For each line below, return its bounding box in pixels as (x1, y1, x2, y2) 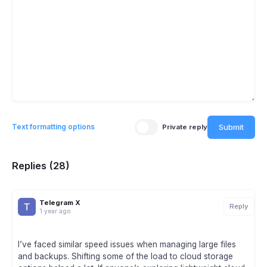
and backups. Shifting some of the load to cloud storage (18, 252, 233, 262)
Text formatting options (12, 122, 95, 132)
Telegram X (39, 198, 80, 207)
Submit (219, 122, 244, 132)
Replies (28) (12, 160, 70, 172)
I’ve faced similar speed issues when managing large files (18, 240, 236, 250)
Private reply (162, 122, 207, 131)
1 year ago (39, 207, 70, 215)
